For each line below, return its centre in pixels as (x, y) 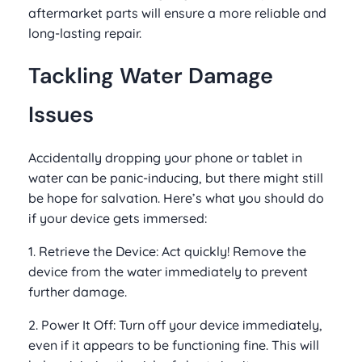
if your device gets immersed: (118, 218)
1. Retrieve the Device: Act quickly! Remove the (167, 251)
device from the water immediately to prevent (168, 271)
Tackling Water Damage (151, 76)
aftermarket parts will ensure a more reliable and (177, 13)
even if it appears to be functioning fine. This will (174, 345)
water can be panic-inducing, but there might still (176, 177)
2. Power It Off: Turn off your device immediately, (175, 324)
